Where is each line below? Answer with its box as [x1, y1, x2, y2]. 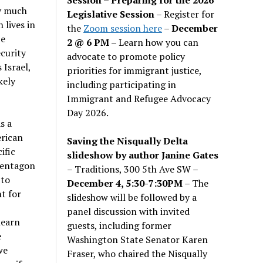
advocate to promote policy [67, 49, 186, 63]
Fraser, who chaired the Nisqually [67, 247, 208, 260]
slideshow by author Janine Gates [67, 148, 219, 161]
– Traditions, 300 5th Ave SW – [67, 162, 198, 176]
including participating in [67, 77, 177, 91]
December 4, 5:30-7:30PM [67, 176, 183, 190]
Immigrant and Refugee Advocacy [67, 92, 211, 105]
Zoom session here [83, 21, 163, 35]
